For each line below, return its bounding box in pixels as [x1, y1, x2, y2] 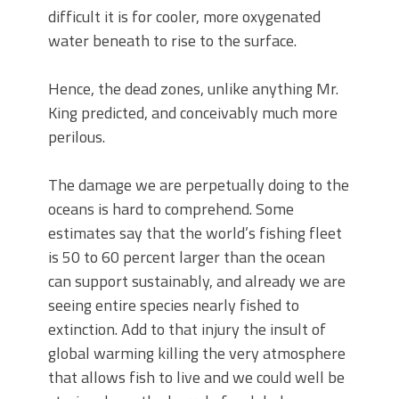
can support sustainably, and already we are [48, 269, 346, 293]
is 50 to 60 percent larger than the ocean [48, 245, 325, 269]
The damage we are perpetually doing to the [48, 173, 349, 197]
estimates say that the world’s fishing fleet [48, 221, 342, 245]
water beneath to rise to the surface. [48, 28, 297, 53]
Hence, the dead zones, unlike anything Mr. [48, 77, 338, 101]
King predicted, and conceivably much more [48, 101, 338, 125]
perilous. [48, 125, 105, 149]
